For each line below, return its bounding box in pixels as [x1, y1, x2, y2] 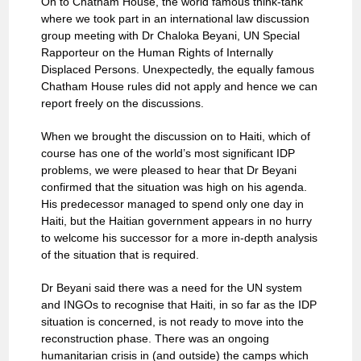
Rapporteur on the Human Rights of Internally [41, 46, 274, 60]
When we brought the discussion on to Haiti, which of [41, 130, 311, 143]
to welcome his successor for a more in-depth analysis [41, 231, 318, 245]
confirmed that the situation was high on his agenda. [41, 180, 308, 194]
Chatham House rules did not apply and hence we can [41, 80, 318, 93]
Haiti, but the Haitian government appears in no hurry [41, 214, 313, 228]
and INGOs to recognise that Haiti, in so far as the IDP [41, 298, 317, 312]
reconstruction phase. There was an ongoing [41, 332, 270, 346]
